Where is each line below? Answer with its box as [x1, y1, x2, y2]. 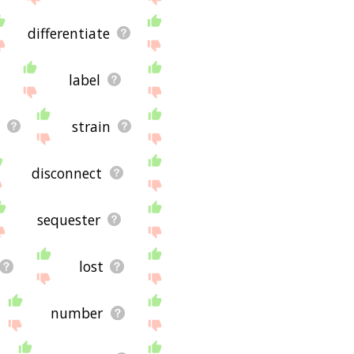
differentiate [27, 23, 110, 43]
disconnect [32, 163, 103, 183]
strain [71, 116, 111, 136]
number [51, 303, 104, 322]
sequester [36, 209, 100, 229]
